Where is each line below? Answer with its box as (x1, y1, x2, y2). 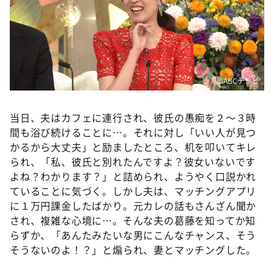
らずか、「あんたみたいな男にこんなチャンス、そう (10, 228, 257, 243)
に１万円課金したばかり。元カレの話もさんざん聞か (10, 198, 257, 213)
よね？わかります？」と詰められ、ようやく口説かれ (10, 169, 257, 184)
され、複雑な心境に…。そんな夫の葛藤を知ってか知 (10, 213, 256, 228)
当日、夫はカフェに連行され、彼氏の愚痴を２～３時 (10, 110, 257, 125)
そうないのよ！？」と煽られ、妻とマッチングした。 (10, 242, 257, 257)
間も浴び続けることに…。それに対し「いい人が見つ (10, 125, 257, 140)
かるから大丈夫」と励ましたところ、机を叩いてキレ (10, 139, 257, 155)
